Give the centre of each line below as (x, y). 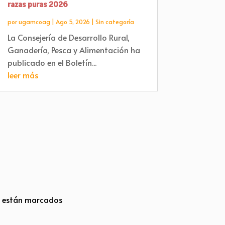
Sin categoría (115, 21)
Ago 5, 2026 (73, 21)
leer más (23, 75)
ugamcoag (34, 21)
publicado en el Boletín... (52, 62)
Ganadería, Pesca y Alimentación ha (74, 49)
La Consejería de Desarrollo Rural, (68, 37)
